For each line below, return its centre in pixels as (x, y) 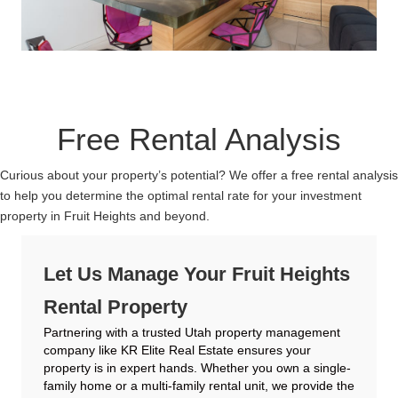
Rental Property (115, 307)
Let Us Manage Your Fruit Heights (197, 275)
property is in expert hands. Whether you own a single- (197, 368)
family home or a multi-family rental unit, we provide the (199, 386)
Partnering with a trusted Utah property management (192, 333)
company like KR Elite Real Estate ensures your (177, 350)
